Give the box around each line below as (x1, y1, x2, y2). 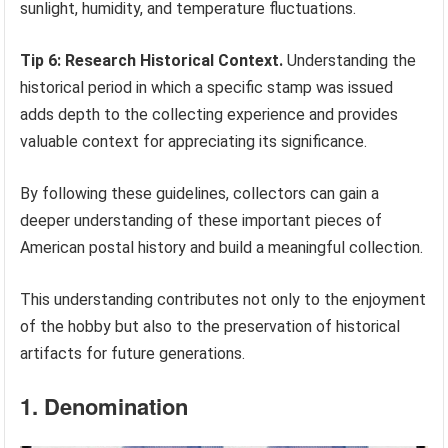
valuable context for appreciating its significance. (20, 132, 368, 152)
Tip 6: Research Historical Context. (20, 51, 284, 71)
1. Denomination (20, 390, 189, 423)
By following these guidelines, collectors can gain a (20, 184, 380, 204)
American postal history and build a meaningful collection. (20, 238, 424, 258)
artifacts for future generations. (20, 344, 246, 364)
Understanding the (283, 51, 417, 71)
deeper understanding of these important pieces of (20, 211, 383, 231)
